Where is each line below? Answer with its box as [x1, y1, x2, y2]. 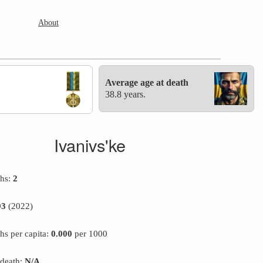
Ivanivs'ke [54, 133, 126, 157]
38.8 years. [105, 89, 146, 99]
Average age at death [105, 77, 189, 87]
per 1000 [72, 228, 108, 239]
